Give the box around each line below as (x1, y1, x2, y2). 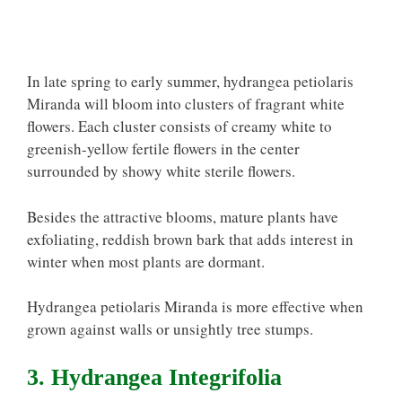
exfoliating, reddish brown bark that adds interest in (27, 228, 354, 249)
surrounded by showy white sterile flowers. (27, 161, 295, 181)
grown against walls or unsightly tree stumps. (27, 319, 313, 339)
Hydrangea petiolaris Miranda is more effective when (27, 296, 363, 317)
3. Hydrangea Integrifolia (27, 363, 282, 390)
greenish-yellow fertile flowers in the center (27, 138, 300, 159)
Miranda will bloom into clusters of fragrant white (27, 93, 345, 114)
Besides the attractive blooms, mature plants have (27, 205, 338, 227)
